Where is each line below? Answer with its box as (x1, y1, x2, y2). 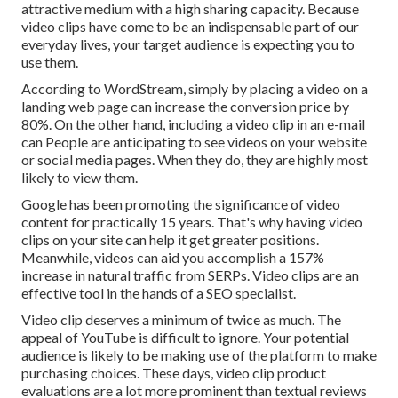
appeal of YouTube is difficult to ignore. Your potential (21, 329, 349, 346)
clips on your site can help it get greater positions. (21, 231, 319, 249)
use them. (21, 53, 78, 71)
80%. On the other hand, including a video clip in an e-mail (21, 115, 365, 133)
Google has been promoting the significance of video (21, 195, 340, 213)
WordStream (104, 80, 183, 98)
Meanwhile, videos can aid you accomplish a (21, 249, 289, 267)
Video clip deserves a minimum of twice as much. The (21, 311, 341, 329)
